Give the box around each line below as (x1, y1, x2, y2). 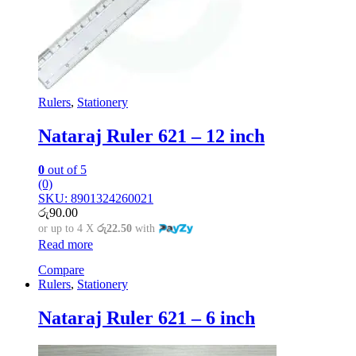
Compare (38, 262, 84, 277)
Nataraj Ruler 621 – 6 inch (38, 307, 255, 328)
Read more (38, 237, 93, 251)
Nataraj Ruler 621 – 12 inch (38, 126, 265, 147)
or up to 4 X (38, 222, 97, 234)
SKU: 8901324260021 (38, 191, 153, 205)
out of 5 (44, 162, 87, 176)
